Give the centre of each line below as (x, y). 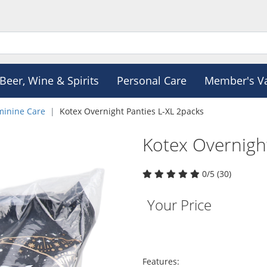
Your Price (179, 205)
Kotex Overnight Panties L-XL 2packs (132, 111)
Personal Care (151, 80)
